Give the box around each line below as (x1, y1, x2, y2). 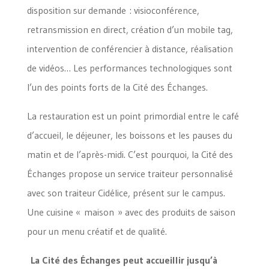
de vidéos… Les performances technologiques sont (26, 62, 232, 74)
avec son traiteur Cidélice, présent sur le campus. (26, 187, 225, 199)
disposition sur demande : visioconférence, (26, 4, 199, 16)
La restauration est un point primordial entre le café (26, 110, 239, 122)
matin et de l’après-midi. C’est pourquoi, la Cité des (26, 148, 233, 160)
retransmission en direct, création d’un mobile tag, (26, 23, 233, 35)
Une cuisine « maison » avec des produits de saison (26, 206, 235, 218)
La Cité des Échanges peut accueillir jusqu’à (26, 254, 217, 266)
